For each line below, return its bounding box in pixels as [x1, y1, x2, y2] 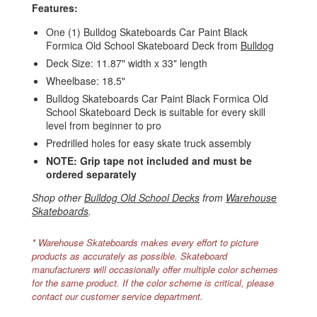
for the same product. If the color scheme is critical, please [32, 276, 274, 290]
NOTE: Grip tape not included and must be [46, 154, 252, 168]
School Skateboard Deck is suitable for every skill [46, 105, 265, 120]
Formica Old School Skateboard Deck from [46, 38, 241, 53]
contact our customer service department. [32, 289, 203, 304]
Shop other [32, 190, 84, 205]
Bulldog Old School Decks [84, 190, 200, 205]
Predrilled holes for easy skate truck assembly [46, 136, 251, 151]
